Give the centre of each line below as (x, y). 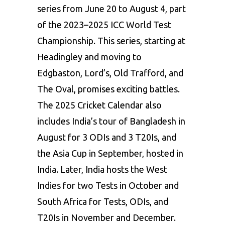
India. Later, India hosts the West (102, 169)
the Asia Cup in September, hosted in (110, 153)
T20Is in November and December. (106, 217)
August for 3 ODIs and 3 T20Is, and (107, 137)
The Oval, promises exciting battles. (108, 89)
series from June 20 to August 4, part (111, 8)
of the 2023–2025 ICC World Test (104, 24)
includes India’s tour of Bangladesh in (111, 121)
